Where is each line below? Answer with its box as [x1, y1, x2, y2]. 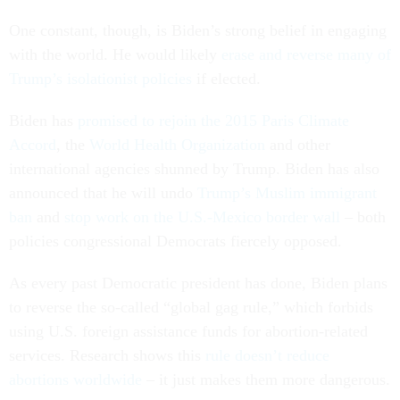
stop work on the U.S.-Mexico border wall [64, 208, 340, 226]
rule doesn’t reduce [205, 346, 329, 364]
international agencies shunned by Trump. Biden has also [9, 160, 379, 178]
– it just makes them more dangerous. [142, 371, 390, 388]
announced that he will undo [9, 184, 197, 202]
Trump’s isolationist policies [9, 70, 192, 87]
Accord [9, 136, 56, 154]
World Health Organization [89, 136, 265, 154]
